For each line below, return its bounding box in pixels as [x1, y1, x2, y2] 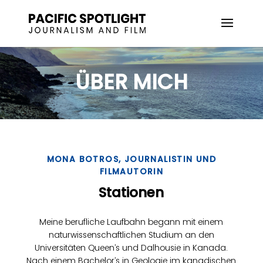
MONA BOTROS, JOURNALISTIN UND [46, 153, 217, 165]
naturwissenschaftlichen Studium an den [48, 228, 214, 241]
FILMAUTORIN [99, 165, 164, 177]
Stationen [99, 183, 164, 202]
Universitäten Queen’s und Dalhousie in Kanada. [35, 241, 228, 254]
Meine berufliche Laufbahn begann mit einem [39, 215, 224, 228]
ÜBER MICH [75, 68, 188, 97]
